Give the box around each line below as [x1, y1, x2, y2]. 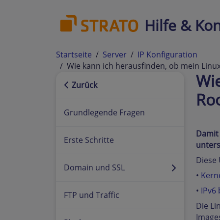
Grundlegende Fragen [64, 107, 145, 118]
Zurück [70, 80, 97, 90]
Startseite [56, 49, 92, 60]
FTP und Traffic [64, 190, 119, 200]
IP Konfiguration [137, 49, 197, 60]
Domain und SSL [64, 162, 125, 173]
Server [103, 49, 127, 60]
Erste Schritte [64, 135, 114, 145]
